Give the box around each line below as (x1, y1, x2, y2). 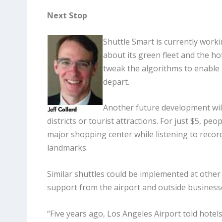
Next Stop (47, 10, 87, 21)
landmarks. (47, 142, 88, 154)
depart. (103, 76, 129, 87)
